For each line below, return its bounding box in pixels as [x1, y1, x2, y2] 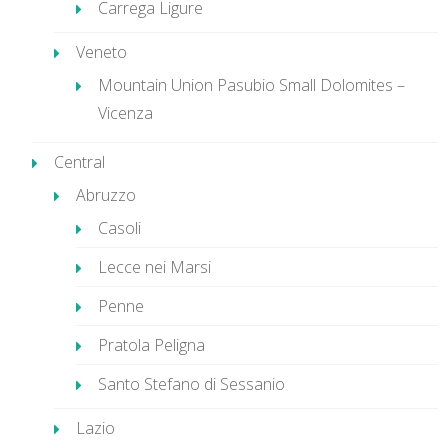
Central [54, 150, 105, 173]
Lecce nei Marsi [98, 255, 211, 278]
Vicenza [98, 101, 153, 124]
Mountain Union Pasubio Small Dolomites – [98, 73, 405, 96]
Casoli [98, 216, 141, 239]
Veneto [76, 40, 127, 63]
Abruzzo [76, 183, 136, 206]
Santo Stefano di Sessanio [98, 372, 285, 395]
